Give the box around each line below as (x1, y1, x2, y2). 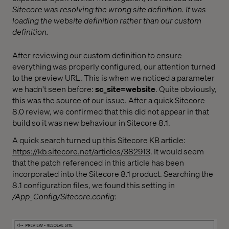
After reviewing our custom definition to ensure (12, 49, 182, 60)
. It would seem (150, 146, 204, 157)
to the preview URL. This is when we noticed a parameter (12, 72, 215, 83)
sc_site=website (95, 83, 155, 94)
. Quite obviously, (155, 83, 217, 94)
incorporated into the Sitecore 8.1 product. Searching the (12, 168, 213, 179)
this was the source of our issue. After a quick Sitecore (12, 94, 205, 105)
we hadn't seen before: (12, 83, 95, 94)
